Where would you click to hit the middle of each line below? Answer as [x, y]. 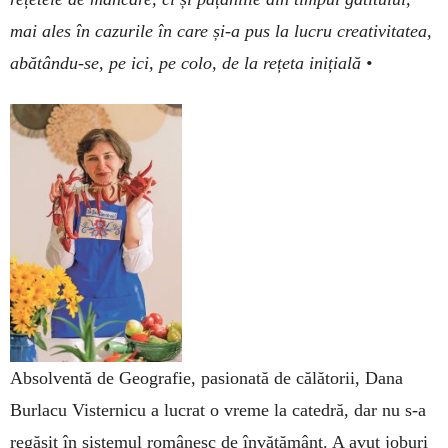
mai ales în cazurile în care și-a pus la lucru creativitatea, [221, 31]
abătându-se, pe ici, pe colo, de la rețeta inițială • [191, 63]
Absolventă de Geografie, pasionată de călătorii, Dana [206, 378]
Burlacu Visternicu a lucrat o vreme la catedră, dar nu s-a [218, 410]
